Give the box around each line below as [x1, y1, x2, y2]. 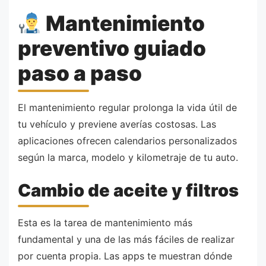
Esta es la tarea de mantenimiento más [18, 216, 192, 229]
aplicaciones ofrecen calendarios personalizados [18, 134, 237, 147]
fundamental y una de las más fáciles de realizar [18, 233, 235, 245]
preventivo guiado [18, 36, 206, 61]
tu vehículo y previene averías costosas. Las [18, 118, 216, 130]
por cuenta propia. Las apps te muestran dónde [18, 249, 232, 262]
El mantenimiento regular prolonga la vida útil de [18, 101, 237, 113]
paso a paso [18, 61, 142, 86]
